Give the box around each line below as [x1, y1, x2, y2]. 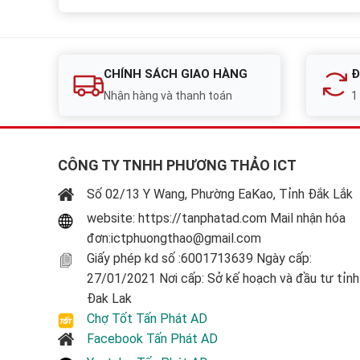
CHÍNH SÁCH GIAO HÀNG [104, 66, 247, 81]
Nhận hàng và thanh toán [104, 88, 232, 102]
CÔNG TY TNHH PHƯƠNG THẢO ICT [58, 156, 297, 174]
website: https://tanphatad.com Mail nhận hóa [87, 210, 346, 226]
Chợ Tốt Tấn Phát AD [87, 310, 207, 326]
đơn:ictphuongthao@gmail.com [87, 230, 261, 246]
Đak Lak [87, 290, 132, 306]
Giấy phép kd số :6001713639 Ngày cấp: [87, 250, 312, 266]
